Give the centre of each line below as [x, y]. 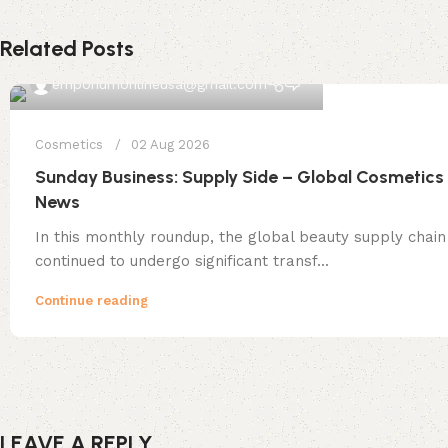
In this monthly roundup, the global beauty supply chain [240, 236]
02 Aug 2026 [170, 144]
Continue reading [91, 300]
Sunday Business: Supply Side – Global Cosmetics [239, 176]
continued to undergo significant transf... [182, 260]
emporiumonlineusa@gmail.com [159, 83]
